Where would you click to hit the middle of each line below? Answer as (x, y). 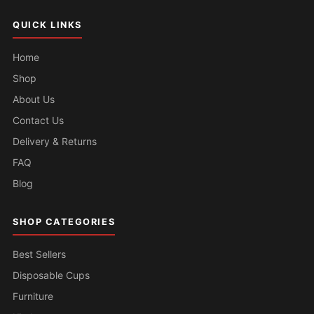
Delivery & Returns (55, 142)
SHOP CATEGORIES (64, 222)
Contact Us (38, 121)
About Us (34, 100)
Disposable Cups (51, 275)
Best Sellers (39, 254)
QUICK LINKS (47, 25)
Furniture (33, 296)
